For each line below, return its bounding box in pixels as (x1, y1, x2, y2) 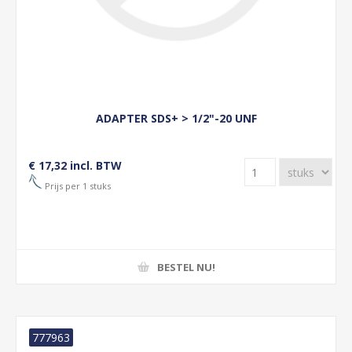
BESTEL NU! (156, 259, 215, 274)
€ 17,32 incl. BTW (28, 158, 122, 173)
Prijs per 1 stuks (42, 179, 111, 192)
